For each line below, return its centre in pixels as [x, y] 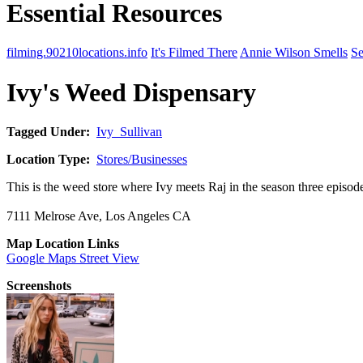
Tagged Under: [51, 132]
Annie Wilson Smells [294, 53]
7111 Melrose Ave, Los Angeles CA [99, 216]
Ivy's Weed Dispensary [131, 92]
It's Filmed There [194, 53]
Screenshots [39, 286]
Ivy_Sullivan [129, 132]
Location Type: [51, 160]
